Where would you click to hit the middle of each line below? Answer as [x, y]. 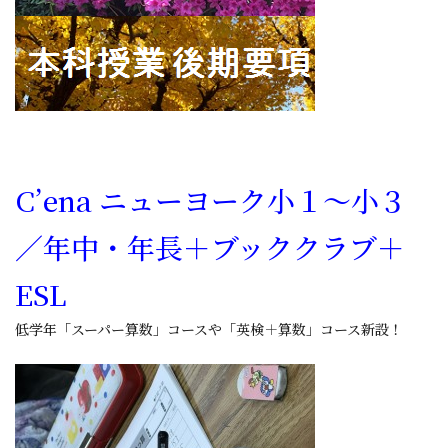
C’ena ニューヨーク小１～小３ [211, 200]
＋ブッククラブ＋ [294, 247]
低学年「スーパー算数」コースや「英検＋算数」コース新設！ [209, 329]
